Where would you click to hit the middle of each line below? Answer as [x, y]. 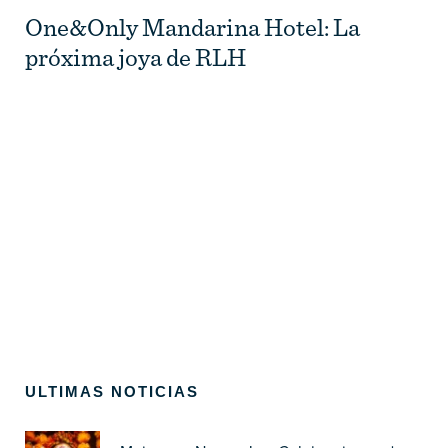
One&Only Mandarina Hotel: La [192, 26]
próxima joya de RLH [135, 56]
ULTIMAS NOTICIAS [112, 391]
